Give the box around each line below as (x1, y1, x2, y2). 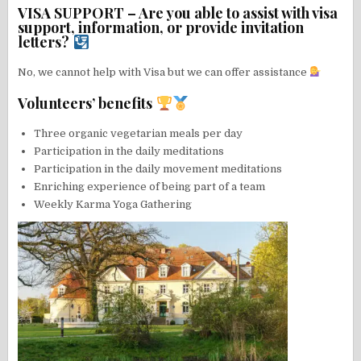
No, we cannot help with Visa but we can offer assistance (18, 65, 310, 78)
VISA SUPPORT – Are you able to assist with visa (18, 2, 338, 23)
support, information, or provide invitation (18, 17, 305, 37)
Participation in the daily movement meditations (34, 163, 283, 175)
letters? (18, 31, 73, 52)
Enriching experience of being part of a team (34, 180, 266, 193)
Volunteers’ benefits (18, 93, 156, 113)
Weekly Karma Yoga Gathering (34, 198, 193, 210)
